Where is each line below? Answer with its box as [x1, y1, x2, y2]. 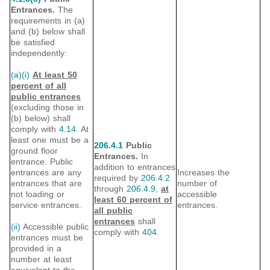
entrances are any [11, 168, 81, 178]
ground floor [11, 146, 58, 156]
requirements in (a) [11, 16, 85, 26]
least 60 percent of [94, 195, 172, 205]
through [94, 184, 127, 194]
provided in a [11, 243, 61, 254]
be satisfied [11, 37, 55, 48]
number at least [11, 254, 72, 265]
